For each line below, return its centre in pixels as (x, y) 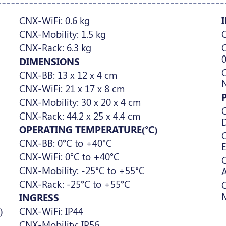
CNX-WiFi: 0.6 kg (54, 20)
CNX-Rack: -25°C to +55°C (74, 184)
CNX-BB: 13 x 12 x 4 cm (68, 75)
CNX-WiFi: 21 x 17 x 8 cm (72, 88)
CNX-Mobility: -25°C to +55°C (82, 170)
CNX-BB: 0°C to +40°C (65, 143)
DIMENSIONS (49, 61)
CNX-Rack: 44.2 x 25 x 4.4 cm (79, 116)
